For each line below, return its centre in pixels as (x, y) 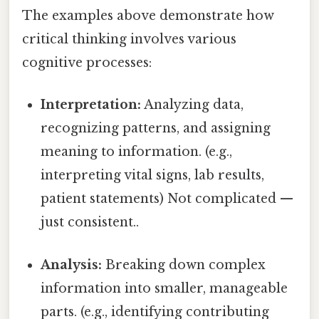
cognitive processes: (87, 63)
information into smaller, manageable (164, 288)
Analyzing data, (193, 105)
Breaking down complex (184, 265)
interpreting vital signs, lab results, (153, 176)
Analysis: (72, 265)
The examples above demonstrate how (148, 16)
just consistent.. (90, 223)
